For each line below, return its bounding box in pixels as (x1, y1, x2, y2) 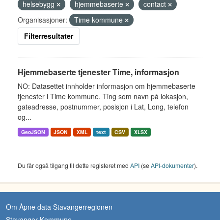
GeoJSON (21, 128, 45, 136)
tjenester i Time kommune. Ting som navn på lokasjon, (18, 91, 188, 101)
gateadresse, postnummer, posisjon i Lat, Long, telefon (18, 102, 189, 111)
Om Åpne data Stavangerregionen (6, 202, 112, 212)
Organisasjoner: (18, 15, 67, 25)
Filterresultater (24, 31, 73, 41)
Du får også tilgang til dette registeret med (18, 161, 130, 169)
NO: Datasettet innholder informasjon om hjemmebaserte (18, 81, 195, 91)
